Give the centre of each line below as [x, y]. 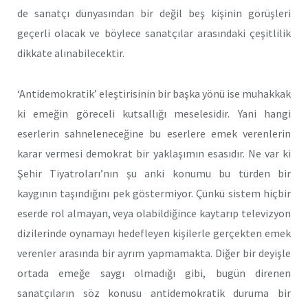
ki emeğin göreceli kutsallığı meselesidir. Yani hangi [154, 114]
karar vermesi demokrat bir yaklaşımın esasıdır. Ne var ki [154, 154]
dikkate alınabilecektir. [71, 53]
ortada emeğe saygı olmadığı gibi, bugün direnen [154, 273]
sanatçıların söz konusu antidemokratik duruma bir [154, 293]
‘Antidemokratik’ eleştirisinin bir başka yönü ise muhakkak [154, 94]
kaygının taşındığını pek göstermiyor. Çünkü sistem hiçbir [154, 194]
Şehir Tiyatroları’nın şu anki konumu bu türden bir [154, 174]
